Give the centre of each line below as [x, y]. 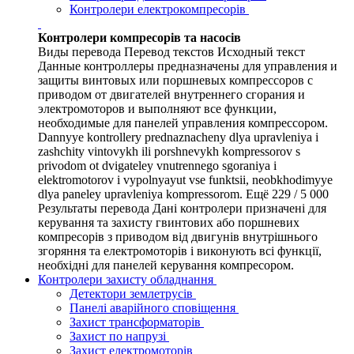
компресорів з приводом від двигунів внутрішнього [178, 237]
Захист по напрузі [119, 337]
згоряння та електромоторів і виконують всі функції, [180, 251]
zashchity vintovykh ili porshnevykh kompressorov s [169, 152]
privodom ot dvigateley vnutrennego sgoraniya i [157, 166]
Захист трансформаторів [137, 322]
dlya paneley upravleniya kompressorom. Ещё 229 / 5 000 [183, 194]
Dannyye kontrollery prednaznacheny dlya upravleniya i [178, 137]
